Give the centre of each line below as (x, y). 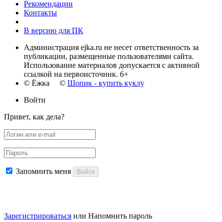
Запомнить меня (43, 171)
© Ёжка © (46, 83)
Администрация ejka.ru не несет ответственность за (111, 47)
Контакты (40, 12)
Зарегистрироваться (38, 216)
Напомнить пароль (120, 216)
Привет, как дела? (34, 116)
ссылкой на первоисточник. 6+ (76, 74)
